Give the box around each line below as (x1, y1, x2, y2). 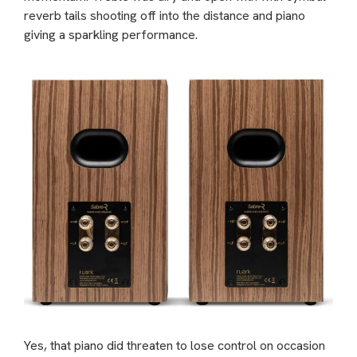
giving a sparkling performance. (24, 25, 198, 43)
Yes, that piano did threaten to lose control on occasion (24, 336, 325, 354)
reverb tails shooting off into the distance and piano (24, 6, 305, 24)
